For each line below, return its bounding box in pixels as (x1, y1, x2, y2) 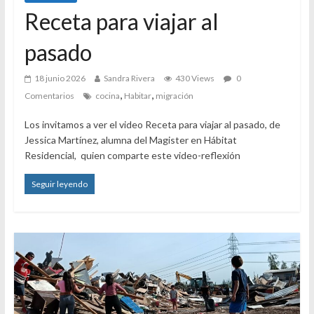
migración (155, 90, 193, 102)
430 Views (175, 73, 214, 84)
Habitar (123, 90, 151, 102)
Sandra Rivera (103, 73, 155, 84)
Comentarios (24, 90, 74, 102)
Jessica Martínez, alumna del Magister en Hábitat (24, 134, 237, 146)
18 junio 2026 (34, 73, 86, 84)
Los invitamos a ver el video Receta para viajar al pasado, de (24, 118, 280, 131)
